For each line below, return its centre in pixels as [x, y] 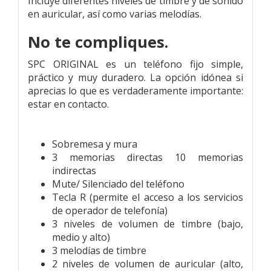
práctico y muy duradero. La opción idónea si [135, 77]
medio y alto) [81, 237]
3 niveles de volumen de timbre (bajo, [148, 224]
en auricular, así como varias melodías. [115, 14]
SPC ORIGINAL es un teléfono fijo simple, [135, 64]
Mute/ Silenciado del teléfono [118, 184]
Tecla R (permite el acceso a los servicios [148, 197]
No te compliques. [98, 42]
